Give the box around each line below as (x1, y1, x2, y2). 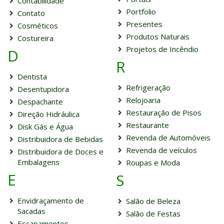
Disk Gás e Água (17, 121, 73, 131)
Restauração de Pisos (125, 107, 201, 117)
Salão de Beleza (125, 196, 180, 206)
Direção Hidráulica (17, 109, 79, 119)
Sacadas (17, 206, 45, 216)
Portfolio (125, 6, 156, 16)
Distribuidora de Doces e (17, 146, 103, 156)
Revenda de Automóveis (125, 132, 210, 142)
